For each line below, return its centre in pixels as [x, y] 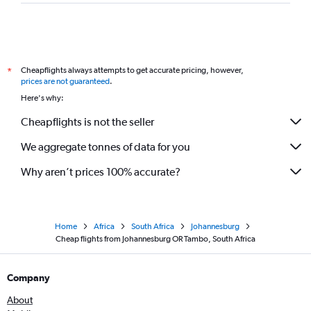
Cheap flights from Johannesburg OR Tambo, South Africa [155, 239]
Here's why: [42, 98]
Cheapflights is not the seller [87, 121]
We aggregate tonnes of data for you [106, 146]
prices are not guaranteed [65, 82]
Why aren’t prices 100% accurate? [101, 171]
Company [28, 278]
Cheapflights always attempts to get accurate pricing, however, [132, 70]
